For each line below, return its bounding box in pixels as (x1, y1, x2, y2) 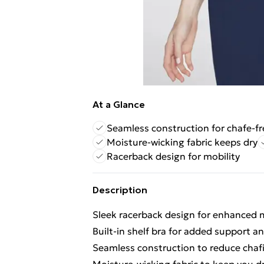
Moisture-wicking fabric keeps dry (107, 136, 258, 148)
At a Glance (93, 98, 145, 110)
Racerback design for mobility (107, 150, 240, 162)
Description (93, 184, 147, 196)
